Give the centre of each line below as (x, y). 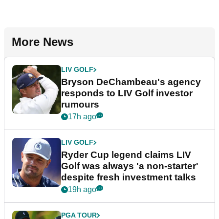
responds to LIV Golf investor (127, 93)
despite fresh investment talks (129, 177)
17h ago (82, 117)
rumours (80, 105)
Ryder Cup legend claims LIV (126, 155)
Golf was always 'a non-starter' (130, 166)
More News (43, 42)
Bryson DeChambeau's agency (131, 82)
